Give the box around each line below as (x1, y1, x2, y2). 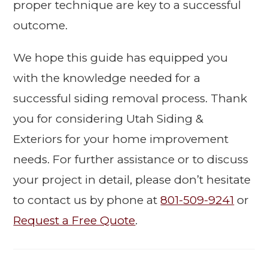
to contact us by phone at (13, 193, 161, 208)
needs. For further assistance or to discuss (13, 153, 249, 167)
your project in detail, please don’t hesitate (13, 173, 251, 187)
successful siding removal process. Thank (13, 92, 248, 106)
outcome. (13, 19, 68, 33)
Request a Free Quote (13, 214, 136, 228)
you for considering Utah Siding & (13, 112, 204, 126)
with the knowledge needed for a (13, 71, 201, 86)
